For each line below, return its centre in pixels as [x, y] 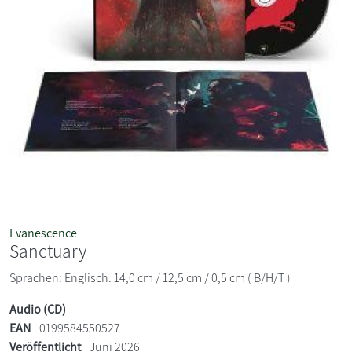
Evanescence [43, 233]
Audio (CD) [38, 309]
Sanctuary [48, 251]
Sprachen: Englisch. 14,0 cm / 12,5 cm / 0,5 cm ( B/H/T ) [150, 277]
